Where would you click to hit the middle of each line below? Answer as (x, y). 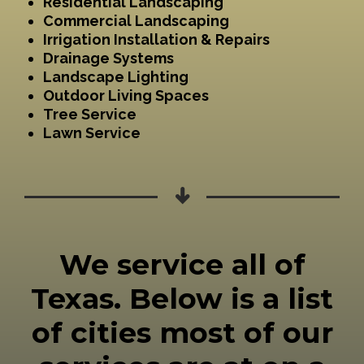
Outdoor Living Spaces (126, 96)
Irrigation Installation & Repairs (156, 40)
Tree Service (89, 115)
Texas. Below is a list (182, 299)
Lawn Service (91, 133)
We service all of (182, 265)
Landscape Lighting (115, 77)
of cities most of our (182, 333)
